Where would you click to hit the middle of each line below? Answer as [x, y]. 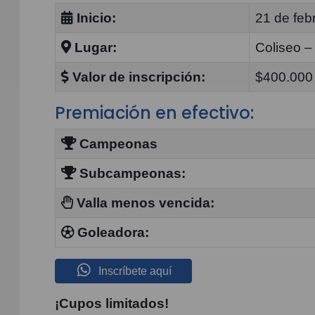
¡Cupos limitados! [112, 303]
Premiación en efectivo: [154, 113]
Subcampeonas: [131, 173]
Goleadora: [111, 232]
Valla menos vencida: [144, 203]
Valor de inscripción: [137, 77]
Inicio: [95, 18]
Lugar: [94, 47]
